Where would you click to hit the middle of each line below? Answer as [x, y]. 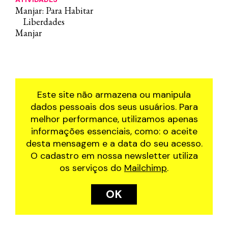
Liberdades [44, 22]
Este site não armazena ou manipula [114, 95]
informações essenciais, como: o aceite [114, 131]
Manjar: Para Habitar [54, 10]
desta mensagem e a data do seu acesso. [114, 144]
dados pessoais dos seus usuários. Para [114, 107]
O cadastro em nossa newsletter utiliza [114, 156]
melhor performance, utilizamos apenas [114, 119]
